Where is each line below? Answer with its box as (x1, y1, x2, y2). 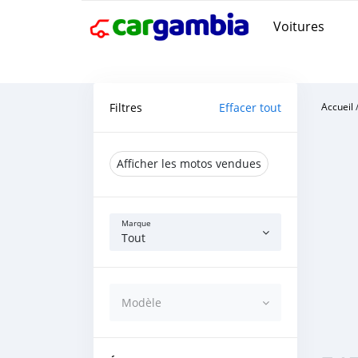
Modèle (121, 295, 161, 310)
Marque (121, 218, 151, 229)
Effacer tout (219, 100, 281, 115)
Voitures (273, 17, 324, 35)
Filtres (109, 100, 142, 115)
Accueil (321, 100, 353, 113)
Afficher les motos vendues (117, 156, 261, 171)
